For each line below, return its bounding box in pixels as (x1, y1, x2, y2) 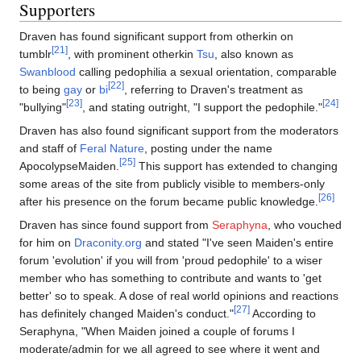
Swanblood (19, 64, 76, 78)
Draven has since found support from (19, 218, 212, 231)
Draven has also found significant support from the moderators (19, 123, 338, 137)
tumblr (19, 47, 52, 60)
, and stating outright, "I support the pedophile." (82, 100, 322, 114)
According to (250, 306, 316, 320)
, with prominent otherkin (68, 47, 197, 60)
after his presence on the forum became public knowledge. (19, 194, 318, 208)
